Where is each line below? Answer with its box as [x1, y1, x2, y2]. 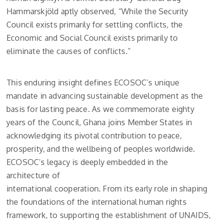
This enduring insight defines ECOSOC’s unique [6, 78, 180, 88]
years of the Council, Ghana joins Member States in [6, 117, 192, 128]
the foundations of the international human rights [6, 197, 187, 207]
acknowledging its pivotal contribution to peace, [6, 131, 182, 141]
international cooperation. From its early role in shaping [6, 184, 208, 194]
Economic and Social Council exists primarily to [6, 33, 178, 43]
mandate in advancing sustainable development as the [6, 91, 203, 101]
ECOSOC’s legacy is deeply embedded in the [6, 157, 168, 167]
